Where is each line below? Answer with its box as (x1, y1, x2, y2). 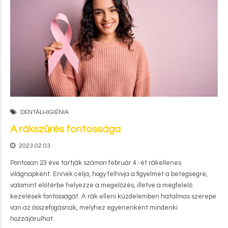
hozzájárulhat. (10, 215, 54, 222)
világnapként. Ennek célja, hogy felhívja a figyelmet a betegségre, (10, 170, 208, 178)
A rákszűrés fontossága (10, 124, 121, 134)
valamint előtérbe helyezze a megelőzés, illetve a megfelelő (10, 182, 192, 189)
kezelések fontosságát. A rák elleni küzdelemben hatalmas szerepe (10, 193, 216, 200)
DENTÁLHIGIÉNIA (20, 109, 69, 116)
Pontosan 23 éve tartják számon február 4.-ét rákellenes (10, 159, 181, 166)
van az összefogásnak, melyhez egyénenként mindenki (10, 204, 178, 211)
